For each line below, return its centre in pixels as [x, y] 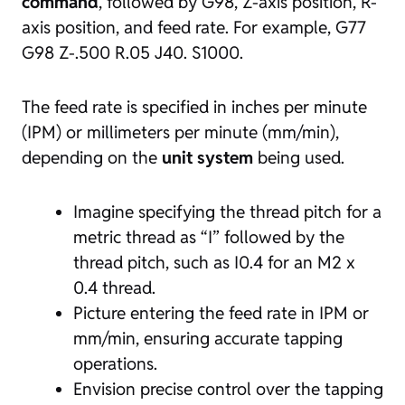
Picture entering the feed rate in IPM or [221, 313]
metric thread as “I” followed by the [209, 237]
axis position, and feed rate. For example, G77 [194, 27]
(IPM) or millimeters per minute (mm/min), [180, 132]
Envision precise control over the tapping [228, 389]
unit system [207, 157]
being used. [299, 157]
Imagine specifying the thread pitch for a [227, 212]
